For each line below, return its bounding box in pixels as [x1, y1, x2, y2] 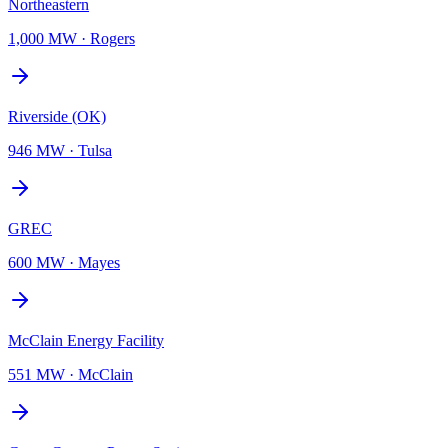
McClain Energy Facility [8, 331, 164, 349]
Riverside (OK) [8, 107, 106, 125]
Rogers [90, 29, 135, 47]
